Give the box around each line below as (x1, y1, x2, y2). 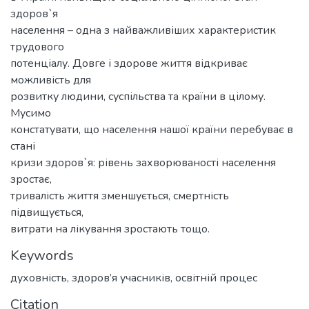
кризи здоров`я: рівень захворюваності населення (10, 154, 276, 170)
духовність (10, 270, 67, 286)
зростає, (10, 171, 52, 187)
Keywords (10, 246, 74, 265)
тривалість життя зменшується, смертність (10, 188, 229, 203)
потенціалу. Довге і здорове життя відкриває (10, 55, 248, 71)
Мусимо (10, 105, 51, 121)
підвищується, (10, 204, 83, 220)
